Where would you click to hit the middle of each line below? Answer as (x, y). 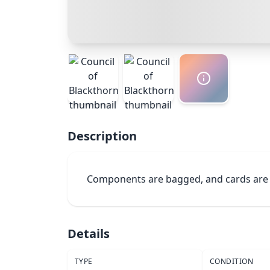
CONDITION (232, 261)
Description (102, 136)
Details (89, 234)
